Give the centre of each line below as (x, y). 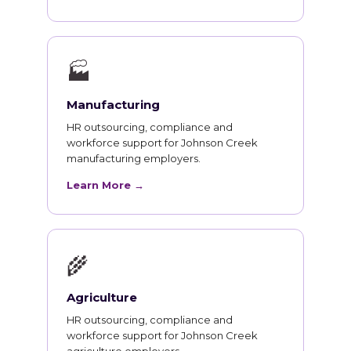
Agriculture (102, 298)
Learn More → (105, 185)
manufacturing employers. (134, 159)
